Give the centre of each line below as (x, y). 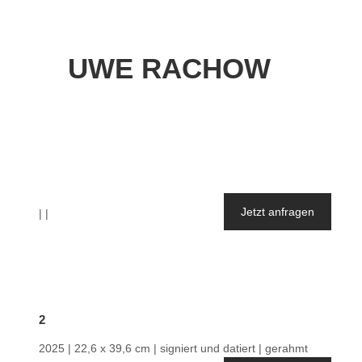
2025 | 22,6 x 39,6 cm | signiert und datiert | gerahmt (173, 349)
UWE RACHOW (169, 68)
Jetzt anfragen (278, 211)
